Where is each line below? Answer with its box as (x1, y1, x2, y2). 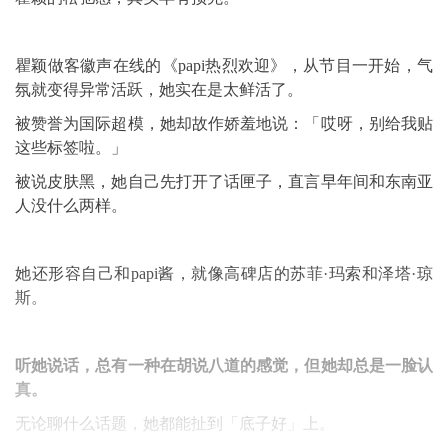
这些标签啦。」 (15, 139, 127, 156)
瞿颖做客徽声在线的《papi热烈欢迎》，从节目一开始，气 (15, 57, 433, 74)
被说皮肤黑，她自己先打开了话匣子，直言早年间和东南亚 (15, 173, 433, 190)
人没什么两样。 (15, 197, 127, 214)
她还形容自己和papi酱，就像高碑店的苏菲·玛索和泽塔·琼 (15, 265, 433, 282)
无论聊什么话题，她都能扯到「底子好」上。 (15, 415, 335, 432)
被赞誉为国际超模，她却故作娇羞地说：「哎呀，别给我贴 (15, 115, 433, 132)
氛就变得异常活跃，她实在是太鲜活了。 (15, 81, 303, 98)
